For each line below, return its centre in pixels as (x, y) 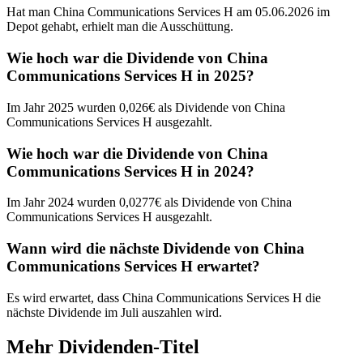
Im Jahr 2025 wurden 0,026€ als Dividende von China (146, 107)
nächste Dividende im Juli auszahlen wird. (114, 312)
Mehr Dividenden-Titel (103, 346)
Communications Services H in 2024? (130, 171)
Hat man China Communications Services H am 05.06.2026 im (168, 12)
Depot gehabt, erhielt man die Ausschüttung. (120, 27)
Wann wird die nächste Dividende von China (156, 248)
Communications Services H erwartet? (133, 266)
